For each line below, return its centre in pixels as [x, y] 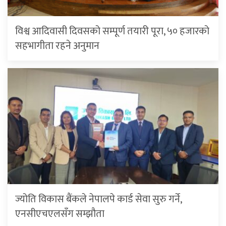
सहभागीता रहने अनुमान [57, 46]
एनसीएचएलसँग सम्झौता [60, 214]
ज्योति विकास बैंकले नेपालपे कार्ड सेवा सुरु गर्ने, [98, 200]
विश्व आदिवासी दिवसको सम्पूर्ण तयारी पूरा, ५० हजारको [112, 32]
